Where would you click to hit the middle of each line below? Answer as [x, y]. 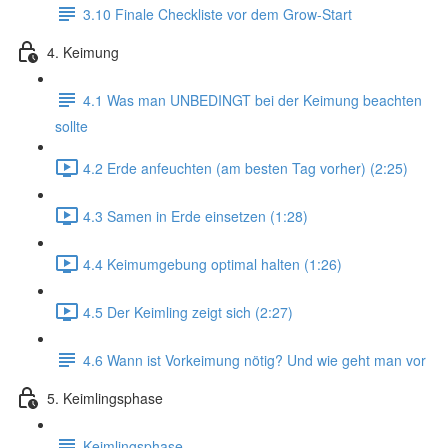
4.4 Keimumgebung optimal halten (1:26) [212, 263]
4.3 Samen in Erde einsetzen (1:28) [195, 215]
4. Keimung [83, 51]
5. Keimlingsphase [105, 397]
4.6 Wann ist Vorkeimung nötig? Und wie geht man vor [254, 359]
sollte [71, 126]
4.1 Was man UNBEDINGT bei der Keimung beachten [252, 99]
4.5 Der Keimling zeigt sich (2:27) [188, 311]
